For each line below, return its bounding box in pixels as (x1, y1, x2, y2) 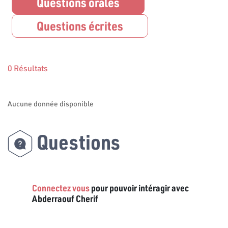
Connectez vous (32, 182, 90, 193)
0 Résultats (8, 62, 48, 73)
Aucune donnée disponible (8, 99, 94, 108)
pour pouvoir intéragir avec (90, 182, 189, 193)
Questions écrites (37, 17, 123, 34)
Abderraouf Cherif (32, 192, 98, 204)
